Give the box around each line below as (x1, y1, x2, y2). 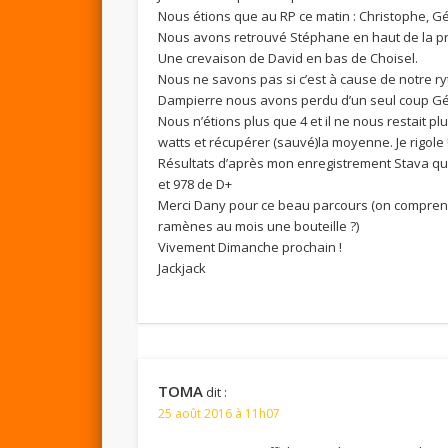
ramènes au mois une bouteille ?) (158, 216, 360, 235)
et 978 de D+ (158, 174, 233, 193)
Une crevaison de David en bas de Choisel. (158, 48, 419, 67)
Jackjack (158, 258, 207, 277)
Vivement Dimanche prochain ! (158, 237, 343, 256)
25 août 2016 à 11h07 (158, 404, 281, 422)
